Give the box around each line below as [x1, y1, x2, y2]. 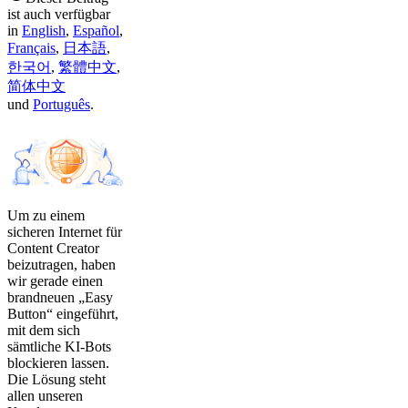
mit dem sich [7, 322, 80, 338]
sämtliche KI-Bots [7, 339, 111, 354]
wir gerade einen [7, 273, 103, 289]
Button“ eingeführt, [7, 306, 118, 321]
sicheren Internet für [7, 224, 122, 240]
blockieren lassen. [7, 355, 109, 371]
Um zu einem [7, 208, 85, 223]
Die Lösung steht [7, 372, 106, 387]
